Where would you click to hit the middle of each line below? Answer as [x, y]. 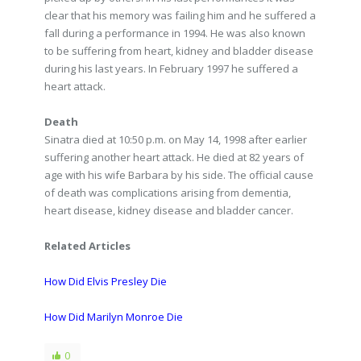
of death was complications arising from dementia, [168, 193]
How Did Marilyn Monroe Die [114, 317]
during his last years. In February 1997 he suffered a [171, 68]
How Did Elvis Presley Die [106, 281]
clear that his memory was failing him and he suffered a [180, 15]
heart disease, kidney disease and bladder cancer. [169, 210]
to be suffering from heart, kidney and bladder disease [179, 51]
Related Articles [87, 246]
